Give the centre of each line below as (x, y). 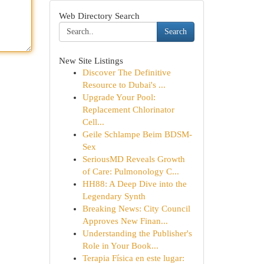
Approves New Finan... (125, 221)
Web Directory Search (99, 16)
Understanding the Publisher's (137, 233)
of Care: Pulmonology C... (131, 171)
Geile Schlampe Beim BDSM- (137, 134)
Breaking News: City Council (136, 209)
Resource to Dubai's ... (124, 85)
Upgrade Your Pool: (119, 97)
